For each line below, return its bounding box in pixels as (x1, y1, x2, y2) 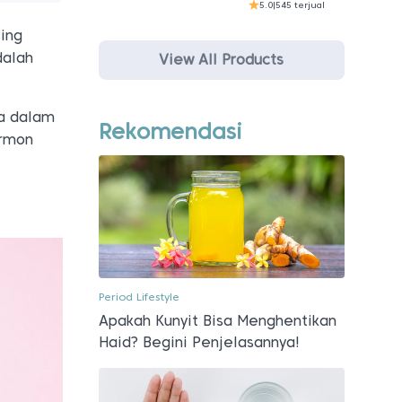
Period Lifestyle (98, 289, 179, 303)
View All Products (159, 50, 284, 68)
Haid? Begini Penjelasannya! (98, 333, 300, 351)
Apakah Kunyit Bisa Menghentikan (98, 311, 336, 329)
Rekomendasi (98, 118, 242, 144)
